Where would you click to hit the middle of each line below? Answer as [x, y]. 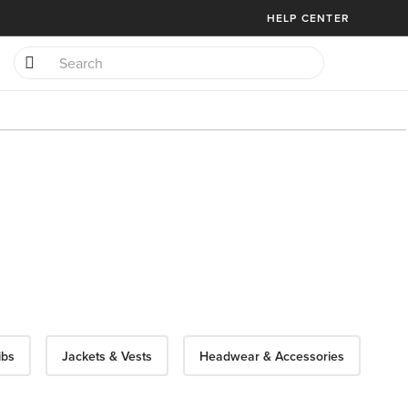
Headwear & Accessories [272, 356]
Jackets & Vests [107, 356]
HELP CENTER [308, 18]
